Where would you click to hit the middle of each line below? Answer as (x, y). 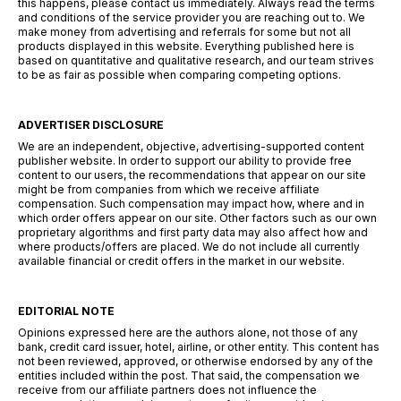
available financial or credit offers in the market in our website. (181, 261)
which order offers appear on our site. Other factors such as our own (197, 218)
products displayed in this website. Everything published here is (186, 46)
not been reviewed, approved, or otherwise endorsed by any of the (196, 361)
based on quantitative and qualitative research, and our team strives (196, 60)
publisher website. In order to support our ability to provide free (185, 161)
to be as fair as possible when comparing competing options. (179, 75)
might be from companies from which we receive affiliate (169, 189)
